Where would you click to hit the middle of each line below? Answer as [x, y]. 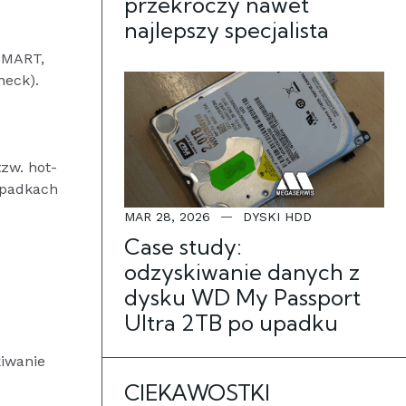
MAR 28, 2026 [167, 217]
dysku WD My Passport [242, 297]
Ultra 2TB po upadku [231, 323]
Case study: [183, 246]
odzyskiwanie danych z [242, 272]
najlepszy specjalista [227, 30]
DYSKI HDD [277, 217]
